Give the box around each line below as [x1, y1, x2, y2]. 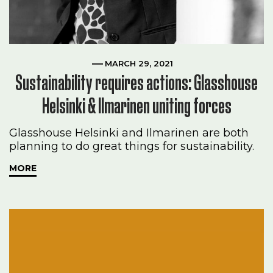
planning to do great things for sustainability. [9, 140, 255, 154]
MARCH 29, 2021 [105, 58, 173, 69]
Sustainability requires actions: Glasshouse [15, 69, 258, 96]
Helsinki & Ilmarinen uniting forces [41, 93, 232, 119]
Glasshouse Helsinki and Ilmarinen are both [9, 126, 249, 140]
